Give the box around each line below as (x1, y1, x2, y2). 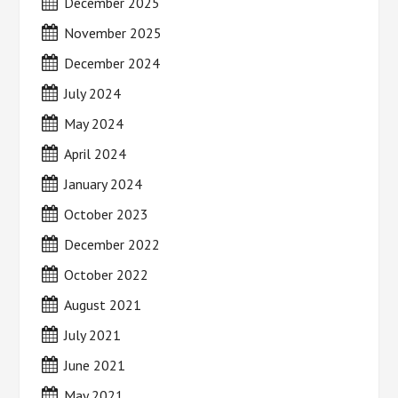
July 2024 (64, 84, 122, 102)
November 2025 (64, 24, 163, 42)
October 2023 (64, 205, 149, 223)
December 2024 (64, 54, 161, 72)
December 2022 (64, 235, 161, 253)
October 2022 (64, 266, 149, 283)
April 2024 (64, 145, 127, 163)
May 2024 (64, 115, 124, 132)
